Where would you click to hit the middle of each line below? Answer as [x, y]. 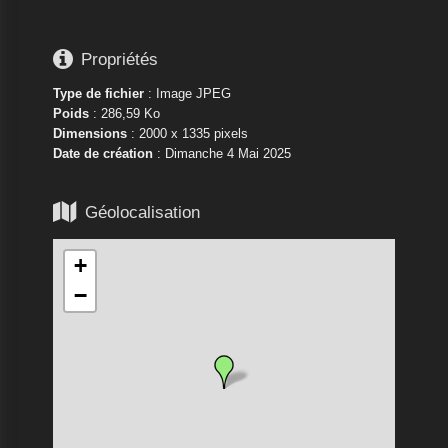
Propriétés [119, 59]
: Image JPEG [187, 94]
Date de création [102, 154]
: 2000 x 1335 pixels [187, 134]
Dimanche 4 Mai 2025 [227, 154]
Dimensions [89, 134]
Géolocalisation [142, 212]
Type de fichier [98, 94]
